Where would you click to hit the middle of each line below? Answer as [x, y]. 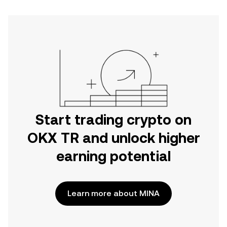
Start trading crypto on [113, 120]
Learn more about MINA [113, 193]
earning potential [113, 156]
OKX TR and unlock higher [113, 138]
